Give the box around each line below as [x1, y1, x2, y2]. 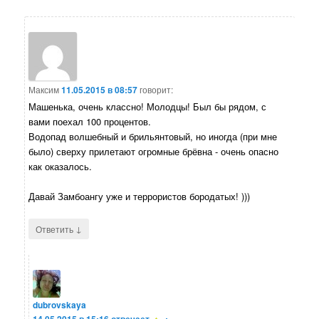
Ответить [36, 223, 76, 236]
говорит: [140, 83, 174, 96]
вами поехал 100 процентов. [28, 115, 152, 129]
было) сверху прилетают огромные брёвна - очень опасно [28, 145, 279, 159]
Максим [28, 83, 60, 96]
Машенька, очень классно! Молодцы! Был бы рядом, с [28, 100, 267, 114]
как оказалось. [28, 159, 93, 174]
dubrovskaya [33, 298, 87, 311]
